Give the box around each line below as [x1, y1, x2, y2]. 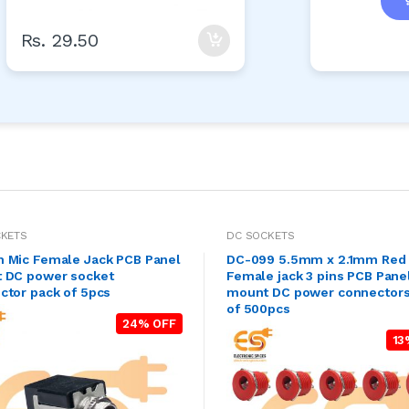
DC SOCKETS [226, 228, 295, 242]
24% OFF [122, 316, 176, 330]
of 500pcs [226, 300, 290, 316]
